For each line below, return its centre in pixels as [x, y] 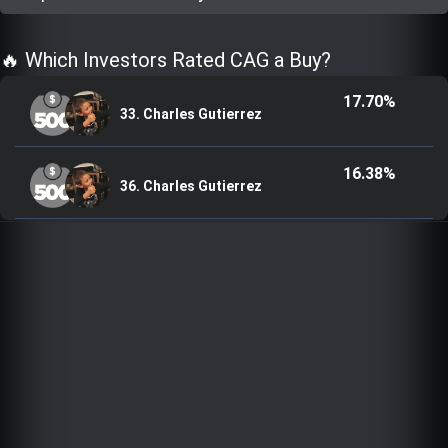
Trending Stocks [231, 25]
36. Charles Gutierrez [190, 185]
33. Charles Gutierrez [190, 113]
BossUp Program [239, 85]
